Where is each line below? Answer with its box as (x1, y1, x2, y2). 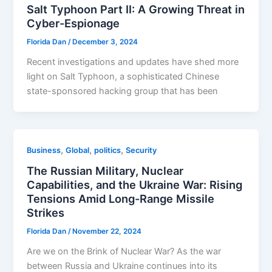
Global (66, 145, 90, 155)
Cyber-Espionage (27, 16, 120, 30)
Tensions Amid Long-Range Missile (27, 192, 215, 206)
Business (27, 145, 61, 155)
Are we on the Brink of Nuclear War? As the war (27, 246, 222, 257)
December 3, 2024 (72, 37, 138, 46)
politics (94, 145, 121, 155)
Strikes (27, 206, 65, 220)
